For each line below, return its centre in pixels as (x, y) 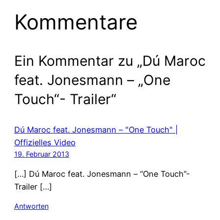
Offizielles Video (45, 142)
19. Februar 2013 (41, 154)
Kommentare (76, 22)
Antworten (31, 206)
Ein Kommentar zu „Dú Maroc (110, 61)
